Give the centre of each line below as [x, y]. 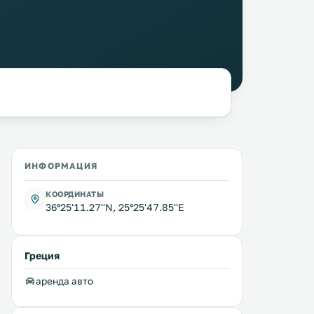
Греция [42, 255]
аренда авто [64, 281]
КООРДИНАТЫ [75, 194]
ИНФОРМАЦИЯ [61, 166]
